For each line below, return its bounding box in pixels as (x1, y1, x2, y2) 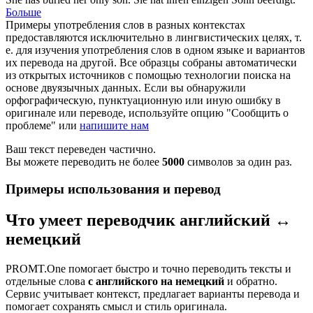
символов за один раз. (184, 156, 292, 168)
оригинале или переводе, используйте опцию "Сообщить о (6, 107, 289, 119)
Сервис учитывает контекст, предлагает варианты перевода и (6, 287, 300, 300)
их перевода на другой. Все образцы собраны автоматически (6, 57, 297, 69)
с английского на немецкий (88, 275, 224, 287)
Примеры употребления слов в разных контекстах (6, 19, 245, 31)
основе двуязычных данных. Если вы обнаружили (6, 82, 246, 94)
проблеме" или (6, 119, 80, 132)
